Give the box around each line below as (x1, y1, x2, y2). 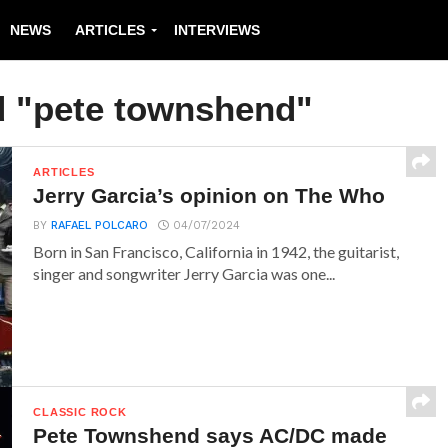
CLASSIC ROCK (33, 406, 127, 418)
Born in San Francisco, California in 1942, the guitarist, (33, 242, 400, 261)
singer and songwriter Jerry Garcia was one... (33, 264, 336, 283)
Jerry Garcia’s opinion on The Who (33, 184, 386, 207)
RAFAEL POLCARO (51, 219, 149, 232)
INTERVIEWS (174, 22, 260, 38)
